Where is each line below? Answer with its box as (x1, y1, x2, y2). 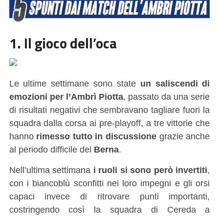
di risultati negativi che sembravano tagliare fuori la (9, 104, 210, 115)
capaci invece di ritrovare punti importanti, (9, 191, 210, 201)
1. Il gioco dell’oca (9, 32, 117, 54)
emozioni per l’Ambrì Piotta (9, 91, 123, 102)
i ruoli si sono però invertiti (93, 164, 208, 175)
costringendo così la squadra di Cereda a (9, 204, 210, 215)
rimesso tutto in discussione (36, 131, 157, 141)
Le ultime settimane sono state (9, 78, 140, 88)
